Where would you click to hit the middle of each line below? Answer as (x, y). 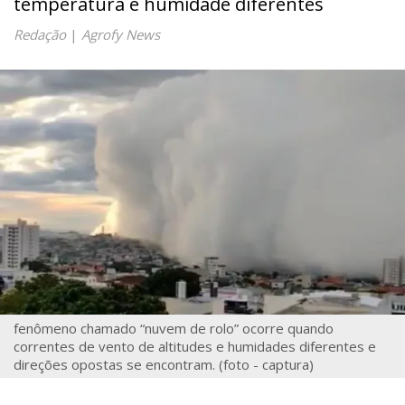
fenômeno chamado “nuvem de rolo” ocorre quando (174, 328)
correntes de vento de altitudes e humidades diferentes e (195, 346)
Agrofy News (121, 34)
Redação (40, 34)
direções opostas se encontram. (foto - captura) (164, 364)
